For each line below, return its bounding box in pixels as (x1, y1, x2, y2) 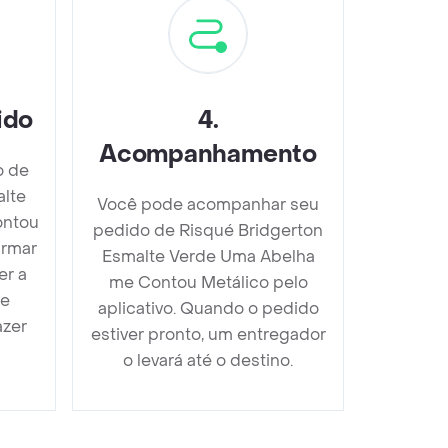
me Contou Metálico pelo (108, 271, 308, 293)
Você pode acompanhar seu (97, 193, 319, 215)
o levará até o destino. (123, 349, 293, 371)
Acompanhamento (99, 138, 317, 170)
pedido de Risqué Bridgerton (93, 219, 323, 241)
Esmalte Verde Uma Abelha (101, 245, 315, 267)
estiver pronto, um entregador (90, 323, 326, 345)
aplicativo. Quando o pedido (97, 297, 319, 319)
